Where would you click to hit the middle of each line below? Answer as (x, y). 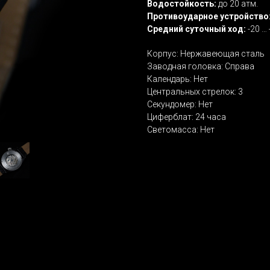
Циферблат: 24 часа (187, 117)
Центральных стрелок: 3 (195, 92)
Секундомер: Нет (180, 105)
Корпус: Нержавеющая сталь (206, 54)
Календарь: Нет (177, 79)
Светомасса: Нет (181, 130)
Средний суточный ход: (196, 29)
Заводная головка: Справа (201, 67)
